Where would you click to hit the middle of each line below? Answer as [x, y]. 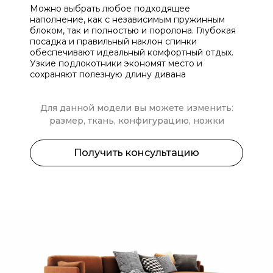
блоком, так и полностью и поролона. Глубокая [133, 30]
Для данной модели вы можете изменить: [136, 108]
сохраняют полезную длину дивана [108, 74]
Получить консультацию [136, 153]
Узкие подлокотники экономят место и [116, 63]
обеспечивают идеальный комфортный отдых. [132, 52]
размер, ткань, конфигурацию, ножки [136, 121]
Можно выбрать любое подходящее [110, 9]
